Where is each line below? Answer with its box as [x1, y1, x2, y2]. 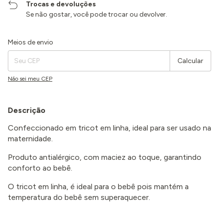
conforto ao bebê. [8, 163, 72, 173]
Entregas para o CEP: [8, 36, 62, 43]
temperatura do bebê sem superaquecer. [8, 193, 152, 202]
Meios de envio [8, 38, 53, 46]
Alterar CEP [181, 36, 211, 43]
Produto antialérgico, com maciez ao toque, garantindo [8, 153, 201, 162]
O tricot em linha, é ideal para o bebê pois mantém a [8, 182, 189, 191]
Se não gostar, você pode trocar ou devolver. [26, 10, 168, 19]
